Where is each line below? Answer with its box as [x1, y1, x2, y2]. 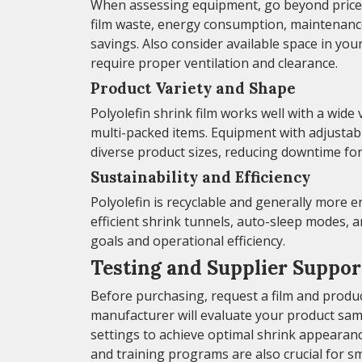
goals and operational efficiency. [90, 231, 285, 250]
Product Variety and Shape [90, 78, 296, 98]
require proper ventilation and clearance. [90, 53, 338, 72]
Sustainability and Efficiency [90, 166, 310, 187]
